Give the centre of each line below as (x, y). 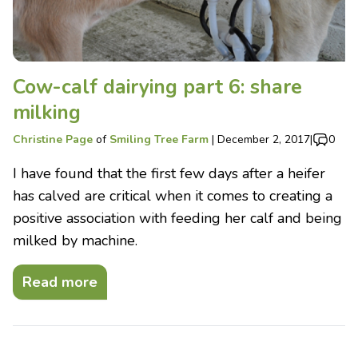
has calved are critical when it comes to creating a (173, 195)
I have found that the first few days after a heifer (169, 173)
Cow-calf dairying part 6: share (157, 87)
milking (47, 112)
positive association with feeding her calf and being (177, 218)
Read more (60, 282)
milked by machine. (77, 240)
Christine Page (53, 139)
